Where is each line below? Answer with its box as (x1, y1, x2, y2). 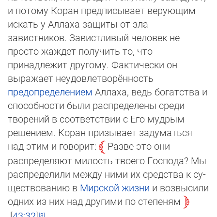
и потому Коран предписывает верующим (8, 3, 196, 16)
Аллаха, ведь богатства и (93, 85, 207, 98)
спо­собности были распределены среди (8, 98, 185, 111)
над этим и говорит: (8, 139, 99, 152)
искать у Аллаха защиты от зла (8, 17, 148, 30)
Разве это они (108, 139, 170, 152)
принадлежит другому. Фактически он (8, 58, 177, 71)
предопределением (8, 85, 93, 98)
